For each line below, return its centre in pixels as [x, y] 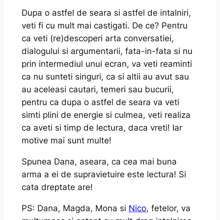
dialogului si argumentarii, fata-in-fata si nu [107, 51]
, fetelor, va [168, 208]
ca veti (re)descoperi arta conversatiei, [97, 39]
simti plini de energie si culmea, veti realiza [106, 115]
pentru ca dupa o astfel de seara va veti [100, 102]
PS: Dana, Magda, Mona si [75, 208]
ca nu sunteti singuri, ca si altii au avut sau [105, 77]
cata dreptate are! [57, 187]
